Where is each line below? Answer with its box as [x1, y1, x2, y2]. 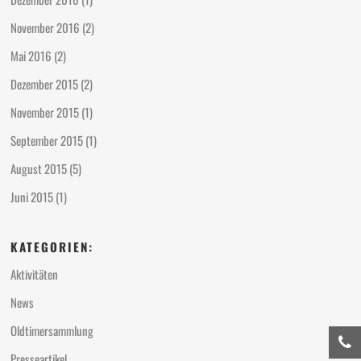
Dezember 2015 [10, 74, 79, 93]
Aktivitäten [10, 265, 59, 284]
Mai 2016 [10, 46, 52, 64]
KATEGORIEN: [10, 238, 94, 256]
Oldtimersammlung [10, 322, 94, 340]
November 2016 [10, 18, 81, 36]
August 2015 [10, 159, 68, 177]
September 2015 [10, 131, 84, 149]
